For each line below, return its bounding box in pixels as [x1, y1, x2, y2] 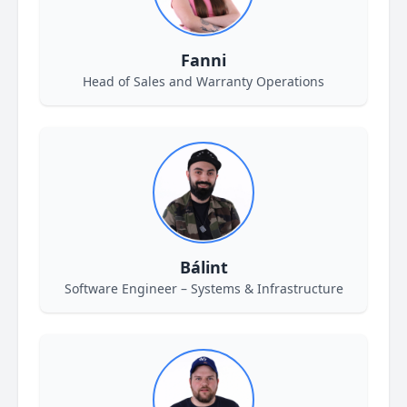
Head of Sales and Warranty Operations [83, 73, 324, 90]
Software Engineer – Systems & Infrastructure [64, 280, 343, 297]
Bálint [179, 256, 228, 278]
